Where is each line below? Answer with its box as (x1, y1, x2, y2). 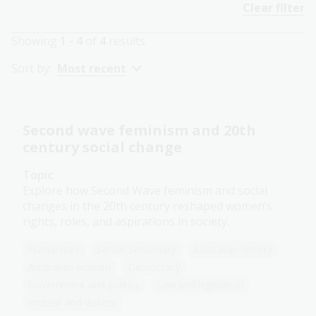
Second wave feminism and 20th (23, 121, 256, 140)
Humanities (28, 243, 80, 257)
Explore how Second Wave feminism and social (23, 183, 267, 199)
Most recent (57, 61, 126, 77)
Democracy (128, 260, 181, 274)
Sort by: (11, 61, 51, 77)
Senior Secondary (97, 243, 176, 257)
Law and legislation (157, 278, 244, 292)
